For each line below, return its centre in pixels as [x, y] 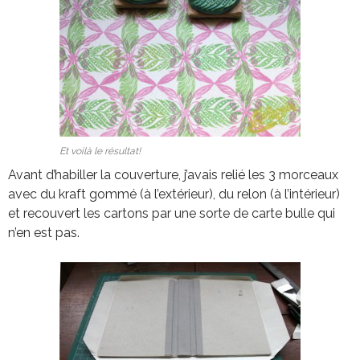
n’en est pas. [44, 233]
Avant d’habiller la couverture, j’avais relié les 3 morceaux [173, 175]
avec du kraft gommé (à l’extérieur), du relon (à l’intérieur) [174, 194]
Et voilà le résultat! [100, 151]
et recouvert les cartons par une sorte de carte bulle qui [172, 214]
